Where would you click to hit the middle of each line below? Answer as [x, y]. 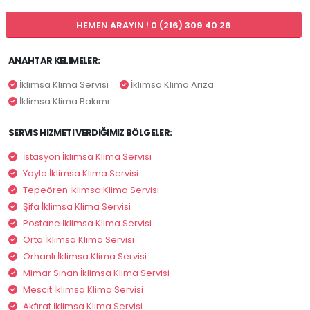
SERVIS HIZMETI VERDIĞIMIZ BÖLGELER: [90, 133]
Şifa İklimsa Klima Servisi [77, 207]
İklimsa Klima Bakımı [63, 102]
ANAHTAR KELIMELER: [54, 61]
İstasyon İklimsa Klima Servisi [87, 157]
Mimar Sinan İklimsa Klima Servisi [96, 273]
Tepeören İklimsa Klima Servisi [91, 190]
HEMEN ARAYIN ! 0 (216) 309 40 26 [154, 25]
